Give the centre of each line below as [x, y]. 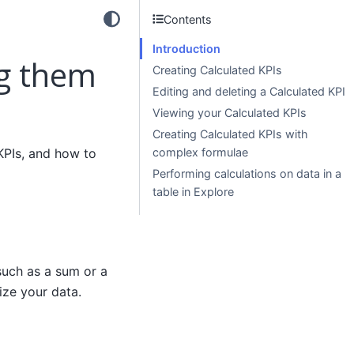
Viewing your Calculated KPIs [230, 113]
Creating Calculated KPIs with [230, 134]
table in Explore [193, 192]
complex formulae [200, 152]
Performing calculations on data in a [247, 173]
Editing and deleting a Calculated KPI [249, 91]
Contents [188, 19]
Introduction [186, 49]
